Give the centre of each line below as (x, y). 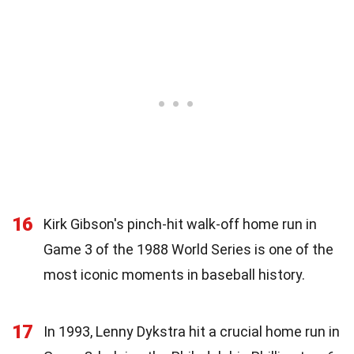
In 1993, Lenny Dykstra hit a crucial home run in (192, 331)
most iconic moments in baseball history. (174, 274)
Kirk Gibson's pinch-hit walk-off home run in (180, 224)
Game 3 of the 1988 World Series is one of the (188, 249)
